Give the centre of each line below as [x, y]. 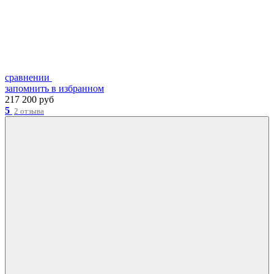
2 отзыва [29, 111]
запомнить [27, 88]
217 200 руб [29, 99]
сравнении [27, 77]
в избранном [78, 88]
